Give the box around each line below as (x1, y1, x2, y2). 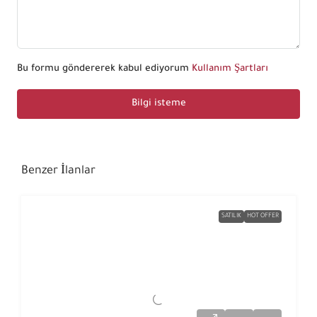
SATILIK (221, 213, 241, 221)
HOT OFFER (247, 213, 279, 221)
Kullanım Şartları (192, 64, 268, 75)
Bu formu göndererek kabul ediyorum (17, 64, 192, 75)
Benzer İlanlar (21, 165, 96, 178)
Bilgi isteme (131, 98, 186, 110)
